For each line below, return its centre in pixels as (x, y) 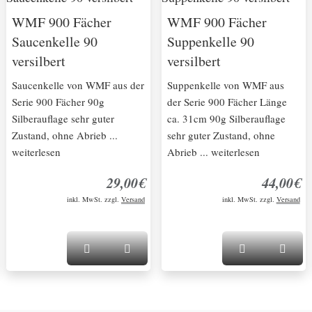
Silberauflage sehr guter (63, 118)
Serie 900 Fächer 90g (58, 101)
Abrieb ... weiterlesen (213, 151)
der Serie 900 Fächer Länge (227, 101)
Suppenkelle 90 (210, 41)
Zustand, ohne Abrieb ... (65, 135)
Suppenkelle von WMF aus (225, 85)
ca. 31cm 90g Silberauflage (226, 118)
